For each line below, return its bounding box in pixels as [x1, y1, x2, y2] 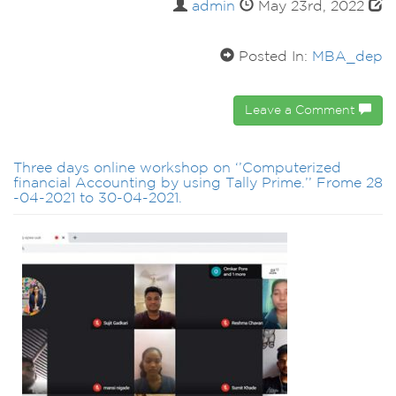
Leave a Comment [245, 105, 359, 117]
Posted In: [234, 50, 312, 65]
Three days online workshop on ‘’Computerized [13, 162, 341, 176]
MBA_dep [312, 50, 383, 65]
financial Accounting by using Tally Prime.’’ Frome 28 [13, 177, 383, 191]
